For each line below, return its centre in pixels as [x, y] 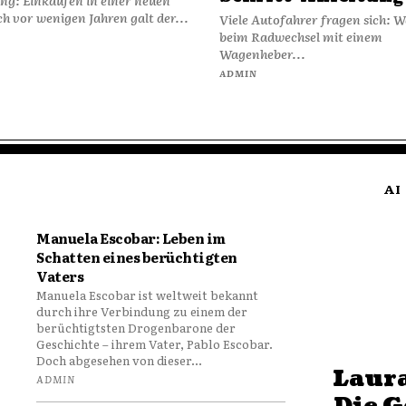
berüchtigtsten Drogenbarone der [136, 327]
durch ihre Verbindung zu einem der [142, 311]
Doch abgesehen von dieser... [120, 360]
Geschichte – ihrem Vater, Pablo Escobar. [155, 343]
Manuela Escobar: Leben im [131, 237]
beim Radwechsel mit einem [300, 36]
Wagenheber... [262, 53]
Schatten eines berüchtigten [137, 256]
